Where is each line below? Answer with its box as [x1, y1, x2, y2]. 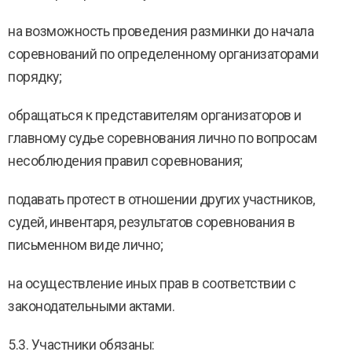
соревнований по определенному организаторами [8, 46, 318, 62]
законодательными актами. [8, 299, 174, 314]
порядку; [8, 69, 61, 85]
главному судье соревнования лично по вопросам [8, 130, 317, 146]
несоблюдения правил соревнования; [8, 153, 243, 169]
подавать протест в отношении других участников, [8, 192, 315, 207]
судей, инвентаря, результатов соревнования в [8, 214, 295, 230]
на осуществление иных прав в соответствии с [8, 276, 296, 291]
